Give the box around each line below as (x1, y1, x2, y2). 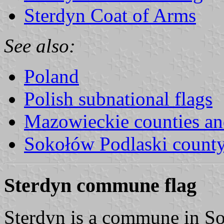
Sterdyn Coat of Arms (24, 4, 196, 26)
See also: (4, 34, 75, 56)
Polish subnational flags (24, 87, 212, 109)
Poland (24, 65, 79, 87)
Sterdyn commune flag (4, 173, 196, 196)
